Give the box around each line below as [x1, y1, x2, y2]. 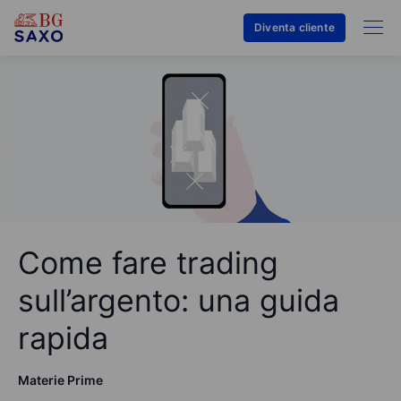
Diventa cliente [254, 21, 335, 34]
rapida [18, 319, 108, 356]
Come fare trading [18, 243, 278, 281]
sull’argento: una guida [18, 281, 339, 319]
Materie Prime [18, 371, 103, 388]
